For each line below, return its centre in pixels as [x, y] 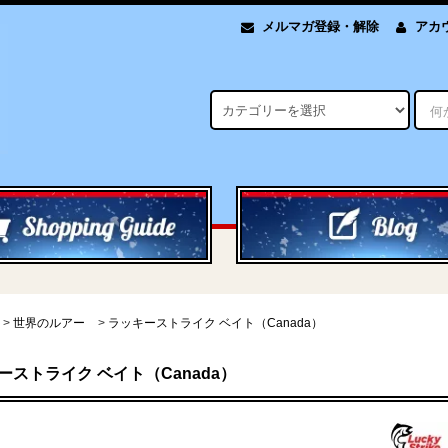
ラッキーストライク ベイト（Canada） [215, 322]
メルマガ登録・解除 [320, 26]
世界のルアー [49, 322]
